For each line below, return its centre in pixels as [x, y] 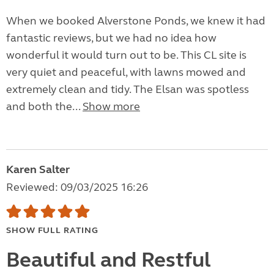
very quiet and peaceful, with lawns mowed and [126, 72]
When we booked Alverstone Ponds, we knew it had [136, 21]
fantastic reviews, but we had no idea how [111, 38]
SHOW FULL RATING [52, 231]
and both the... [44, 107]
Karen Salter [38, 170]
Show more [111, 107]
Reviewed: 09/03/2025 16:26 [77, 187]
